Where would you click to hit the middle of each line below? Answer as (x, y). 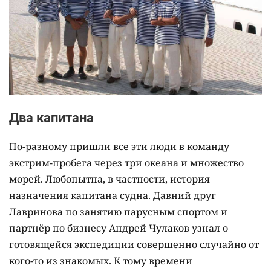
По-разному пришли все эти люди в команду (119, 147)
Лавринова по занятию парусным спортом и (118, 212)
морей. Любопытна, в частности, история (109, 179)
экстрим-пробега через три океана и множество (126, 163)
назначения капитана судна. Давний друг (113, 196)
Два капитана (51, 118)
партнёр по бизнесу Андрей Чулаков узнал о (119, 228)
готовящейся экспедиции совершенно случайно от (134, 245)
